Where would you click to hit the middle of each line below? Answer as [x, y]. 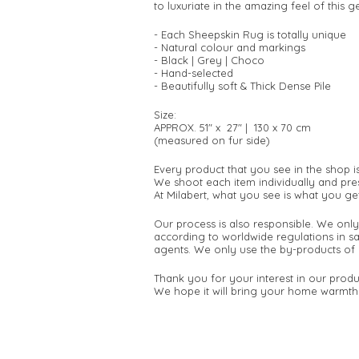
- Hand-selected [194, 73]
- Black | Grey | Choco [209, 60]
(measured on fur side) [212, 140]
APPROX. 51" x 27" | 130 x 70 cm [232, 127]
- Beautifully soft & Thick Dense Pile [242, 86]
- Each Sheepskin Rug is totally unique [250, 34]
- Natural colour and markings [230, 47]
